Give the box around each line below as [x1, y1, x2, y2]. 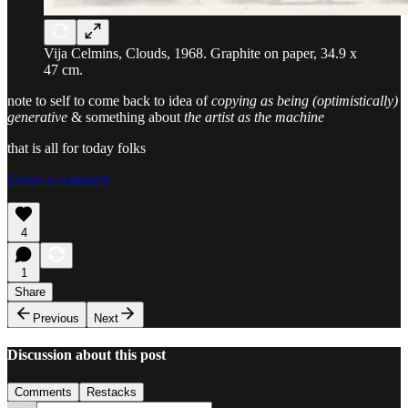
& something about [67, 108, 184, 125]
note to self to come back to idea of [7, 92, 211, 108]
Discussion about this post [7, 346, 166, 362]
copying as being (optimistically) [211, 92, 398, 108]
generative [7, 108, 67, 125]
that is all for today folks [7, 139, 146, 156]
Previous [33, 311, 79, 325]
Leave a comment [7, 170, 109, 187]
